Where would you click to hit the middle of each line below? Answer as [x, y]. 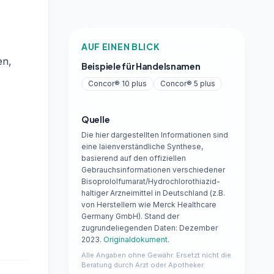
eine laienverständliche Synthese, [142, 146]
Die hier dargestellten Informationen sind [154, 135]
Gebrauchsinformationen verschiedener [153, 170]
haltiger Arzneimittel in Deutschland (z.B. [153, 193]
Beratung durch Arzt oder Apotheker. [143, 265]
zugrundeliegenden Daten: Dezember [149, 228]
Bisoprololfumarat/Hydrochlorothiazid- [150, 181]
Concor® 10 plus [117, 83]
